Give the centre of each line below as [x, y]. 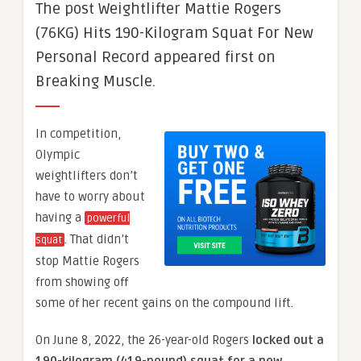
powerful [108, 218]
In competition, [78, 134]
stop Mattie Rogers [87, 261]
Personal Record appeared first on [156, 57]
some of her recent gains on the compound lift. [166, 303]
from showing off [82, 282]
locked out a [288, 340]
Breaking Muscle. [95, 81]
